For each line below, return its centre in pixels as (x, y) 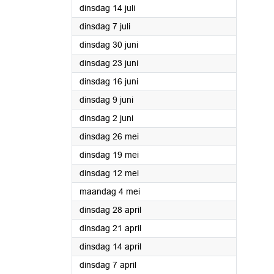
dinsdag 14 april (110, 246)
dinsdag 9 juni (106, 100)
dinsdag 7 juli (105, 26)
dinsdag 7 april (108, 265)
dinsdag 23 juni (109, 63)
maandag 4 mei (110, 191)
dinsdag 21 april (110, 228)
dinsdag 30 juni (109, 45)
